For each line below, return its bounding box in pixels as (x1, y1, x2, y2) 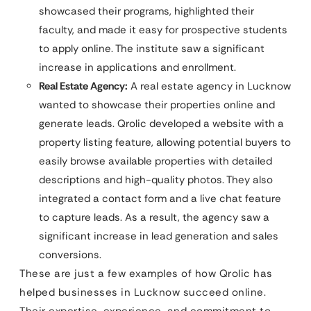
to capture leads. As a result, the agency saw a (39, 210, 269, 224)
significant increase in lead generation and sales (39, 228, 278, 243)
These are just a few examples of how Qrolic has (19, 266, 273, 280)
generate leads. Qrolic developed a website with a (39, 116, 284, 131)
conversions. (39, 247, 101, 262)
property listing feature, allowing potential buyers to (39, 135, 291, 149)
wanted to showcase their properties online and (39, 97, 275, 112)
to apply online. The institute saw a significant (39, 41, 264, 56)
